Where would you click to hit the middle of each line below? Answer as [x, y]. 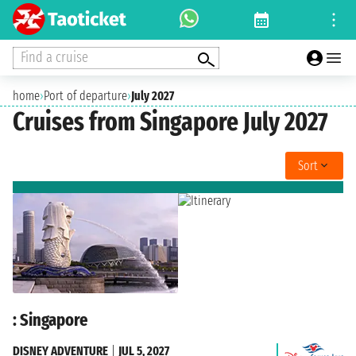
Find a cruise [54, 57]
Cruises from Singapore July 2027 [170, 122]
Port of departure [85, 96]
